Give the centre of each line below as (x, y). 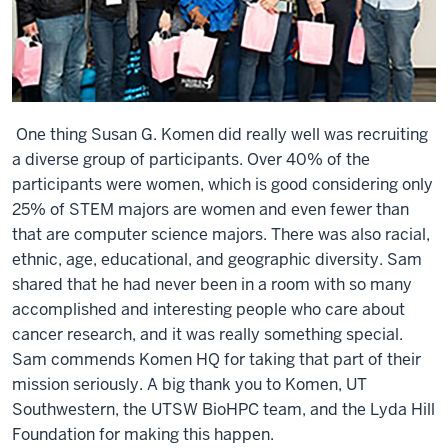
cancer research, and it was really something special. (207, 334)
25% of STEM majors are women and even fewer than (210, 209)
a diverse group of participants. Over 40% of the (191, 159)
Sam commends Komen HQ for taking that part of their (216, 359)
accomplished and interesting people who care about (208, 309)
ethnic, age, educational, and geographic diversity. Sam (217, 259)
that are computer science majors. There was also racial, (221, 234)
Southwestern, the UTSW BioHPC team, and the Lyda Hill (223, 409)
